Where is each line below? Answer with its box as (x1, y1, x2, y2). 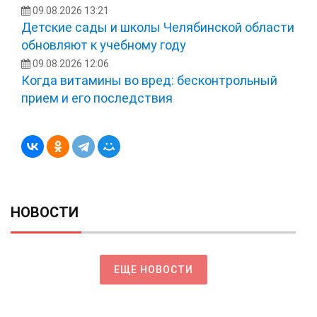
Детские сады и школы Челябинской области (21, 19, 294, 35)
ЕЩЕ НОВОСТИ (113, 263, 193, 275)
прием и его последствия (21, 90, 173, 105)
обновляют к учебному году (21, 37, 186, 52)
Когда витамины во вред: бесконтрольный (21, 72, 277, 88)
